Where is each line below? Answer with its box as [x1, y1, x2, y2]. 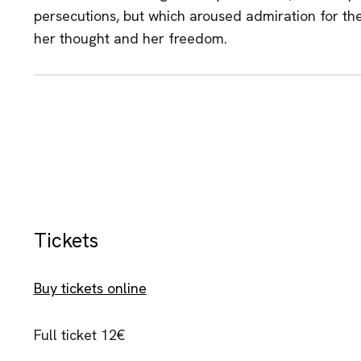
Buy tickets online [33, 279, 147, 297]
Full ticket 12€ [33, 326, 125, 344]
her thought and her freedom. [33, 29, 227, 48]
